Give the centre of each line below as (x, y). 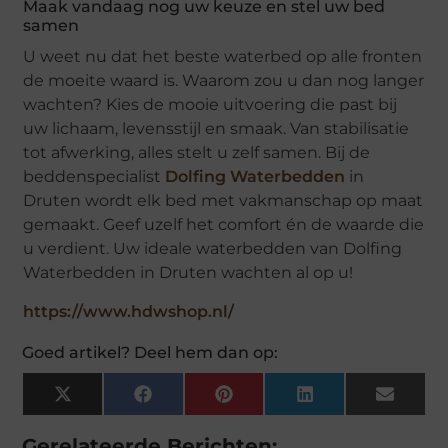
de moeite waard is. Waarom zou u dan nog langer (224, 80)
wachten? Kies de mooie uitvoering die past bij (210, 104)
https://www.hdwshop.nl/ (129, 311)
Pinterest (270, 401)
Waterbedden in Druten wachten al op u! (188, 272)
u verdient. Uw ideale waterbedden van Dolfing (213, 248)
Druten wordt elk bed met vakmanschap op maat (223, 200)
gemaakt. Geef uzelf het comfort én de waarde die (224, 224)
